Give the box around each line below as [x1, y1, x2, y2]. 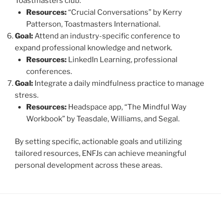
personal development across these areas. [15, 161, 162, 170]
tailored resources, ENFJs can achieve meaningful [15, 149, 186, 158]
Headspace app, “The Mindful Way [66, 102, 186, 111]
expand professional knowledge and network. [15, 43, 172, 52]
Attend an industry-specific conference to [33, 31, 180, 40]
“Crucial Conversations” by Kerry [66, 7, 182, 17]
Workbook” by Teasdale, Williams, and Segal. [26, 114, 180, 123]
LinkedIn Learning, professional [66, 55, 178, 64]
